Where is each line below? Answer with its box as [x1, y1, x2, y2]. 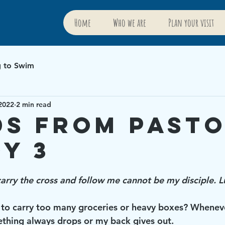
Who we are [113, 16, 146, 29]
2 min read [16, 99, 51, 109]
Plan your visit [168, 16, 214, 29]
